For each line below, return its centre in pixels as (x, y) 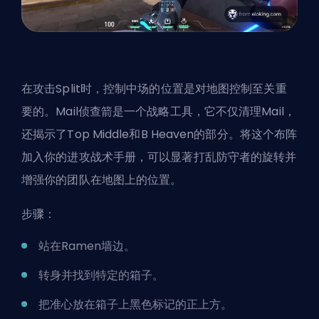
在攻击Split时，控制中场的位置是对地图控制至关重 (154, 89)
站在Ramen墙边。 (87, 246)
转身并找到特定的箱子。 (101, 276)
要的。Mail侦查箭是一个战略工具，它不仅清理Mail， (158, 112)
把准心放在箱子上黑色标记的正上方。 (135, 305)
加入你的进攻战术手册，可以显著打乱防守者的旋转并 (159, 157)
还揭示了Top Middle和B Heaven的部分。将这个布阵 (159, 135)
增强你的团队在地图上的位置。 (102, 180)
